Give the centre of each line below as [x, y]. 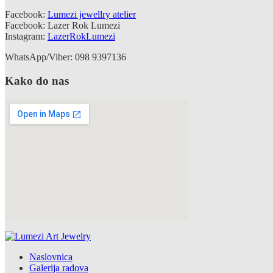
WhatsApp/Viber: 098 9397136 [66, 57]
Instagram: [26, 37]
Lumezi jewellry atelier [92, 15]
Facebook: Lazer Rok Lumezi [62, 26]
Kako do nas [37, 80]
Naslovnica [51, 257]
